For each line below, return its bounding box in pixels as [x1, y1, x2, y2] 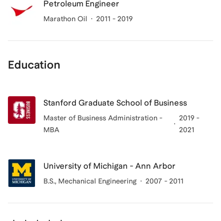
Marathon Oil [43, 14, 87, 23]
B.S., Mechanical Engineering [43, 177, 137, 185]
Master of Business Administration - [43, 113, 162, 122]
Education [8, 58, 60, 71]
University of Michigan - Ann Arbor [43, 161, 176, 171]
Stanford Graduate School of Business [43, 98, 187, 108]
